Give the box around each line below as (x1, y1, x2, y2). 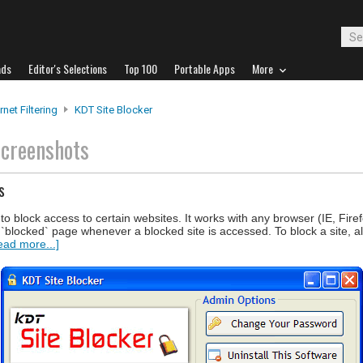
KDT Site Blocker (75, 104, 152, 116)
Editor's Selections (28, 60, 107, 77)
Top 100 (124, 60, 157, 77)
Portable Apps (174, 60, 235, 77)
